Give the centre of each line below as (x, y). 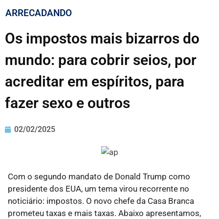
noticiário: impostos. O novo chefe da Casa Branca (101, 201)
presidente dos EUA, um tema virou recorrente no (99, 189)
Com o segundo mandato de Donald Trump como (99, 177)
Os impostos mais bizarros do (102, 39)
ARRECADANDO (39, 13)
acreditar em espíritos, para (95, 82)
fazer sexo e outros (67, 103)
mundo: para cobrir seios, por (101, 60)
